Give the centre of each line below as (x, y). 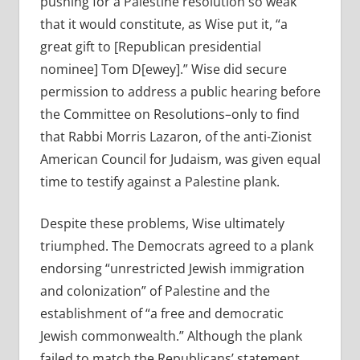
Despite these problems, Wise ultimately (162, 224)
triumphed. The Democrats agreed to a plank (176, 246)
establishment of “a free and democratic (162, 314)
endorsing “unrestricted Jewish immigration (172, 269)
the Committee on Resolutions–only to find (170, 115)
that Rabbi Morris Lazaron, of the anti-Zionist (176, 137)
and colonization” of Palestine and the (155, 291)
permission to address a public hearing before (180, 92)
